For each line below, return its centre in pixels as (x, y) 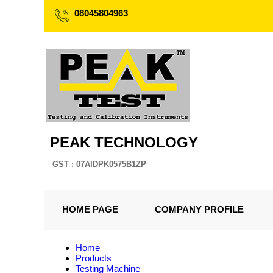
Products (94, 258)
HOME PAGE (90, 209)
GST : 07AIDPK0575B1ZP (99, 164)
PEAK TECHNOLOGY (124, 142)
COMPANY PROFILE (199, 209)
